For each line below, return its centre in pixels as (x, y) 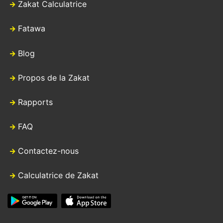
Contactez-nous (48, 151)
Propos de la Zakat (54, 77)
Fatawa (32, 29)
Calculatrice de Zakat (58, 175)
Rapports (35, 102)
